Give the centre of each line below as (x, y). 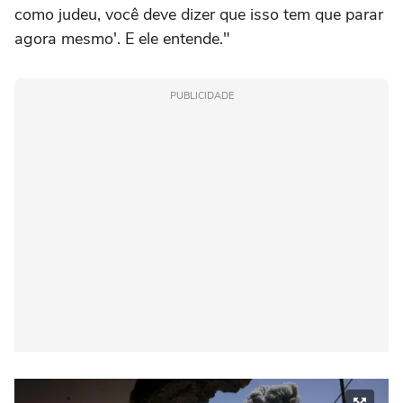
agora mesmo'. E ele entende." (122, 39)
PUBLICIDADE (201, 96)
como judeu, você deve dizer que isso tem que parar (199, 15)
